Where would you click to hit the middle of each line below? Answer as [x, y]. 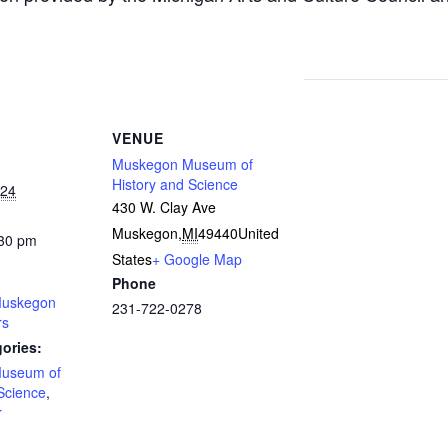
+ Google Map [197, 259]
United [258, 233]
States [132, 259]
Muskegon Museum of [182, 164]
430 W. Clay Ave [164, 207]
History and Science [175, 184]
